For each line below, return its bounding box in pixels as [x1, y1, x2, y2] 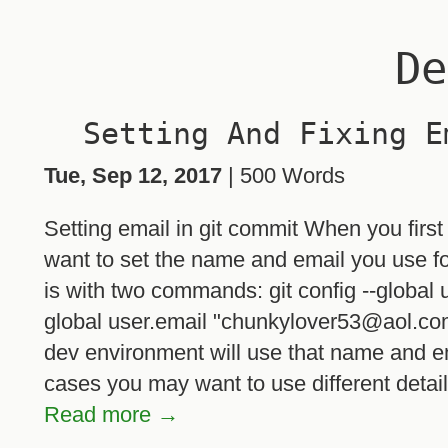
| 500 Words [222, 163, 345, 189]
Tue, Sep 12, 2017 [44, 163, 222, 189]
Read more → [44, 402, 179, 428]
